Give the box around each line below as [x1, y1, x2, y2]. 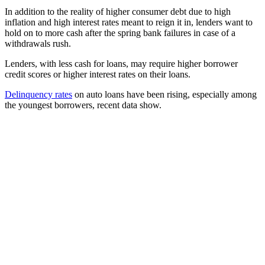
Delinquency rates [5, 89, 72, 100]
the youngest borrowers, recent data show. [5, 100, 161, 111]
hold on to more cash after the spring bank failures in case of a [5, 28, 235, 38]
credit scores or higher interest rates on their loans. [5, 69, 190, 80]
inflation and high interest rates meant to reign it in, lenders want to [5, 17, 253, 28]
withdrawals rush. [5, 38, 71, 49]
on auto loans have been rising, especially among [72, 89, 257, 100]
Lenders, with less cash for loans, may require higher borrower [5, 59, 238, 69]
